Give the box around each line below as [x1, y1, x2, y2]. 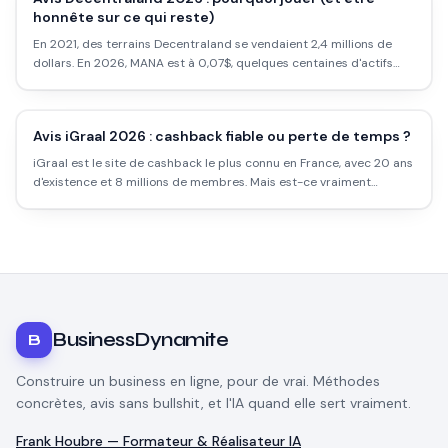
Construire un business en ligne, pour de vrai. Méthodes [16, 372, 380, 390]
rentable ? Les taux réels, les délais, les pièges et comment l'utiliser [33, 193, 412, 209]
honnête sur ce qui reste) [33, 8, 214, 26]
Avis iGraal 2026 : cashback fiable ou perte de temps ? [33, 127, 411, 145]
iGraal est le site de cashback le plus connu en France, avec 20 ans [33, 155, 413, 171]
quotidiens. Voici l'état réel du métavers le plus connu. [33, 74, 337, 90]
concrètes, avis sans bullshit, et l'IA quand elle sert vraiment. [16, 394, 411, 412]
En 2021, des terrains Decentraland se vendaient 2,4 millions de [33, 36, 392, 52]
